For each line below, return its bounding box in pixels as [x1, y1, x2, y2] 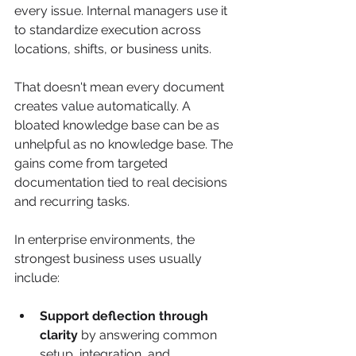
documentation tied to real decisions [14, 174, 230, 190]
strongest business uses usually [14, 250, 205, 266]
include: [14, 269, 60, 285]
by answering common [78, 327, 220, 342]
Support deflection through [40, 308, 211, 323]
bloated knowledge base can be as [14, 117, 222, 133]
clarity [40, 327, 78, 342]
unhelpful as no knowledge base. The [14, 136, 236, 152]
